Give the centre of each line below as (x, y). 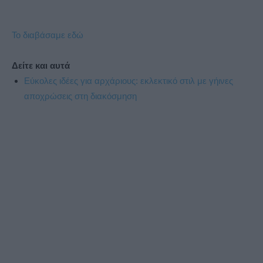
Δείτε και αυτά (41, 66)
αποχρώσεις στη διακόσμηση (80, 96)
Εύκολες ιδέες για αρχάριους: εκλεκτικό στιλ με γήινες (129, 81)
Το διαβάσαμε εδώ (48, 35)
